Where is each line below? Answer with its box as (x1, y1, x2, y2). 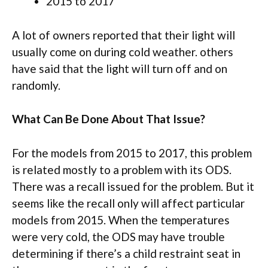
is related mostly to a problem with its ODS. (12, 162, 232, 176)
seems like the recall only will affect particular (12, 196, 245, 210)
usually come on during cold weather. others (12, 44, 233, 59)
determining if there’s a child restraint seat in (12, 246, 240, 260)
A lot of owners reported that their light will (12, 28, 235, 42)
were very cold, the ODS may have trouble (12, 229, 225, 243)
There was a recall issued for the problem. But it (12, 179, 254, 193)
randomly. (12, 78, 60, 92)
